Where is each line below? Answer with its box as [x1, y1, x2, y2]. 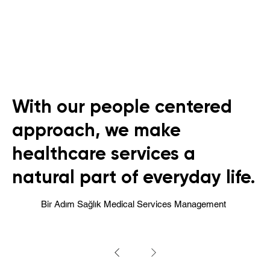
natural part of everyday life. [11, 166, 255, 188]
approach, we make [11, 119, 181, 141]
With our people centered [11, 95, 232, 118]
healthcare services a [11, 142, 195, 165]
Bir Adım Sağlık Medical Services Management [41, 198, 227, 209]
